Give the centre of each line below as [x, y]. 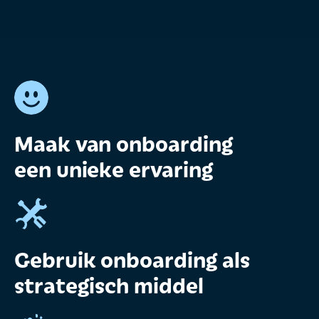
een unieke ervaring [114, 168]
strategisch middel [109, 284]
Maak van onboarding [131, 142]
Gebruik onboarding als [132, 259]
